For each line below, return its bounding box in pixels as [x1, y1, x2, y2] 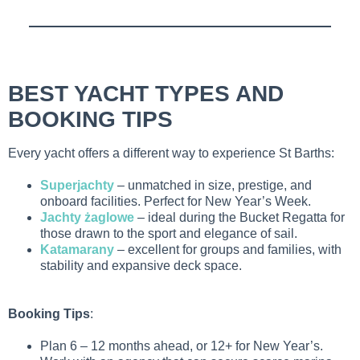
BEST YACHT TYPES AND [8, 81, 284, 107]
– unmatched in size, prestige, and [114, 178, 312, 193]
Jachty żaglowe [40, 211, 134, 225]
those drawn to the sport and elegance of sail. [40, 227, 297, 241]
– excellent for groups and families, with [114, 243, 342, 257]
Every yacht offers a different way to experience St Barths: [8, 146, 334, 161]
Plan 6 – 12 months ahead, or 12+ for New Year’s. [40, 339, 323, 354]
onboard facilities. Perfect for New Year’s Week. [40, 194, 311, 209]
